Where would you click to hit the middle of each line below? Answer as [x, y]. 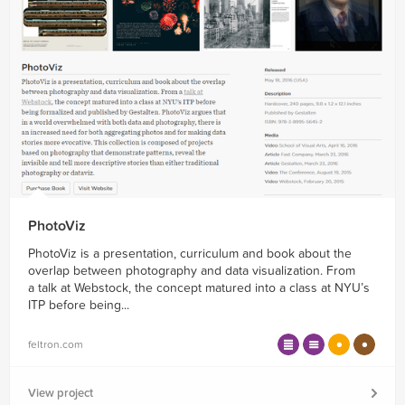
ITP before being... [79, 305]
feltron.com [56, 344]
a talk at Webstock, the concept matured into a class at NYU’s [199, 287]
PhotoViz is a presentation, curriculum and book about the [190, 253]
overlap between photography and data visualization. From [192, 270]
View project [61, 393]
